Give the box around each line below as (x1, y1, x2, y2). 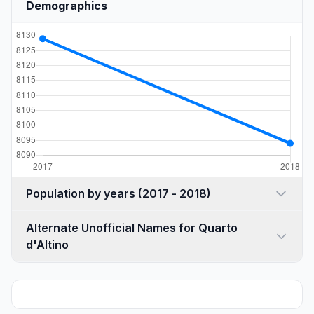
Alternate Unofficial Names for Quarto (26, 221, 238, 235)
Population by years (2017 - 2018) (138, 186, 211, 200)
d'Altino (26, 238, 69, 252)
